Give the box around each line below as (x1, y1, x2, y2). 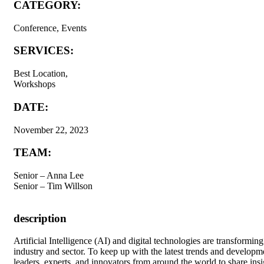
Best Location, (14, 68, 68, 79)
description (14, 212, 67, 225)
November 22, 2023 (14, 124, 88, 135)
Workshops (14, 79, 55, 90)
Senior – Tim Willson (14, 181, 93, 192)
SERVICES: (14, 44, 74, 57)
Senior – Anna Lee (14, 170, 84, 181)
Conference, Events (14, 22, 87, 33)
